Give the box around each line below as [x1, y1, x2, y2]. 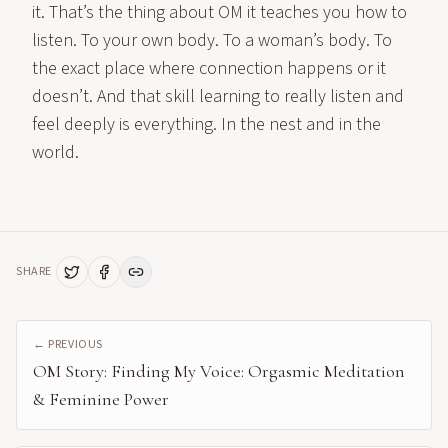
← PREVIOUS [33, 336, 103, 353]
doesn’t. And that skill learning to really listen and [32, 84, 404, 109]
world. [32, 140, 79, 165]
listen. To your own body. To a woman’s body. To [32, 28, 392, 53]
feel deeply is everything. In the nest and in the [32, 112, 381, 137]
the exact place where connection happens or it [32, 56, 386, 81]
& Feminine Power [33, 388, 169, 410]
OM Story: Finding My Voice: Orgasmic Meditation [33, 360, 405, 382]
